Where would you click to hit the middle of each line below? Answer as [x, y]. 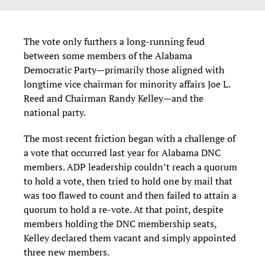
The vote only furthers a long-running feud [114, 41]
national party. [56, 112]
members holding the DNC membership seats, [120, 223]
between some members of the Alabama [108, 55]
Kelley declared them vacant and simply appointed [130, 237]
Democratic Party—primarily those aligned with [124, 70]
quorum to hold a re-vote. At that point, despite [124, 209]
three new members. [67, 252]
